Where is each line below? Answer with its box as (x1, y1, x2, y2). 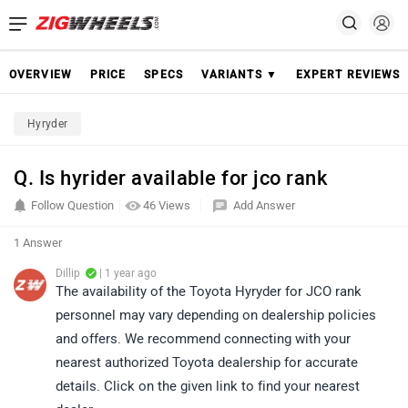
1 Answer (14, 236, 62, 250)
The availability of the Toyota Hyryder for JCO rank (56, 283, 362, 300)
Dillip (56, 267, 80, 280)
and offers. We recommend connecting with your (56, 331, 351, 347)
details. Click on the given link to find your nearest (56, 378, 360, 394)
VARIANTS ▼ (200, 68, 278, 81)
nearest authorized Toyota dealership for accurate (56, 354, 358, 371)
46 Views (143, 199, 193, 212)
